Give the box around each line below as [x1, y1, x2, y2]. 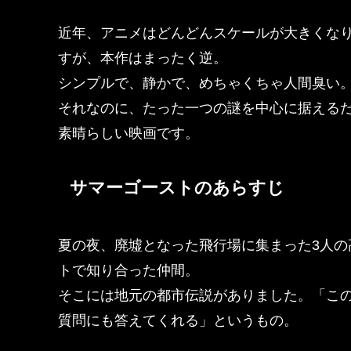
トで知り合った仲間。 [58, 262, 199, 278]
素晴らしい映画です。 [58, 125, 199, 141]
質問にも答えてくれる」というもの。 [58, 312, 298, 328]
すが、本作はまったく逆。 [58, 49, 227, 66]
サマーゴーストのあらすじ [70, 178, 284, 197]
